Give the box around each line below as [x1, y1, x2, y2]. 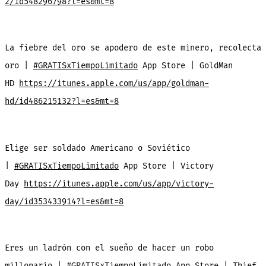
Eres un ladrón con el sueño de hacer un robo [4, 243, 214, 254]
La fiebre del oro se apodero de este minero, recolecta [4, 43, 261, 53]
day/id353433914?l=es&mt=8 [4, 196, 123, 207]
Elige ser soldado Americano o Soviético [4, 142, 190, 153]
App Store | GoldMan [137, 61, 233, 71]
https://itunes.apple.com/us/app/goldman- [18, 78, 209, 89]
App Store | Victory [118, 160, 214, 171]
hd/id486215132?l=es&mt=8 [4, 96, 119, 107]
